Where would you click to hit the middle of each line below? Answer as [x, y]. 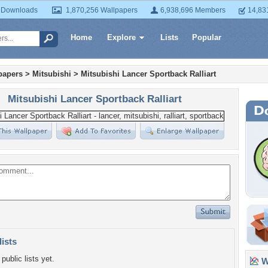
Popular [207, 37]
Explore [121, 37]
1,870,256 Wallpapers [102, 10]
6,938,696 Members [193, 10]
